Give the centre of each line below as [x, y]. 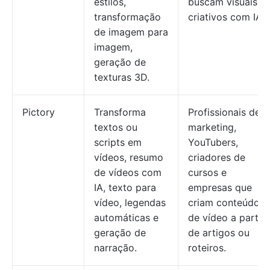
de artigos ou [219, 233]
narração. [115, 248]
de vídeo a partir [226, 218]
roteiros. [207, 248]
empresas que [220, 187]
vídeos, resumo [129, 157]
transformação [127, 17]
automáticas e [126, 218]
